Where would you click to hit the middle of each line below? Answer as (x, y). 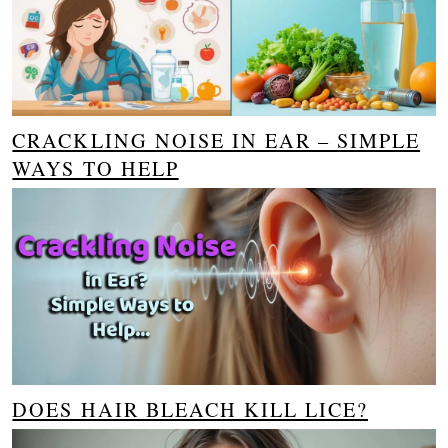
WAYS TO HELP (95, 169)
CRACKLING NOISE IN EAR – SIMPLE (216, 141)
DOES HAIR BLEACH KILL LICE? (190, 410)
